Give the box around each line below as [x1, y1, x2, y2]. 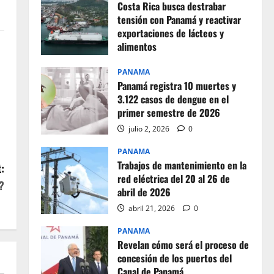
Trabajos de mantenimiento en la [117, 158, 246, 172]
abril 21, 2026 [126, 203, 177, 213]
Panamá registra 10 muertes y [117, 78, 236, 93]
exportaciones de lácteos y [117, 26, 224, 40]
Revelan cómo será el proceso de [117, 237, 249, 252]
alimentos [117, 39, 157, 54]
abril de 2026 [117, 185, 171, 199]
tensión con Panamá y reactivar [117, 12, 241, 27]
